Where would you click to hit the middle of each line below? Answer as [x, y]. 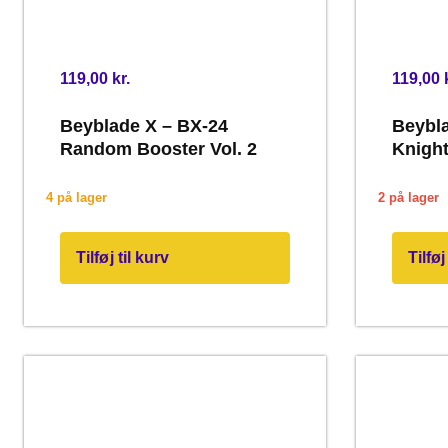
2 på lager [408, 198]
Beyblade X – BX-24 [144, 125]
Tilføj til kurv [123, 257]
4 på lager [76, 198]
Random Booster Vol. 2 [158, 148]
